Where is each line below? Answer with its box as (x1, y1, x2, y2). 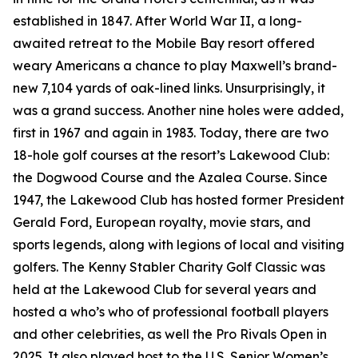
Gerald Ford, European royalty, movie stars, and (13, 214, 311, 231)
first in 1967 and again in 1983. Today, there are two (13, 125, 328, 141)
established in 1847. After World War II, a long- (13, 13, 302, 30)
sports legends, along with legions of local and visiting (13, 237, 344, 253)
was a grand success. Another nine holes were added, (13, 102, 344, 119)
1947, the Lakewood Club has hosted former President (13, 192, 344, 209)
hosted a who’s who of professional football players (13, 304, 328, 320)
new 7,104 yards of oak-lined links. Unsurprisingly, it (13, 80, 325, 97)
